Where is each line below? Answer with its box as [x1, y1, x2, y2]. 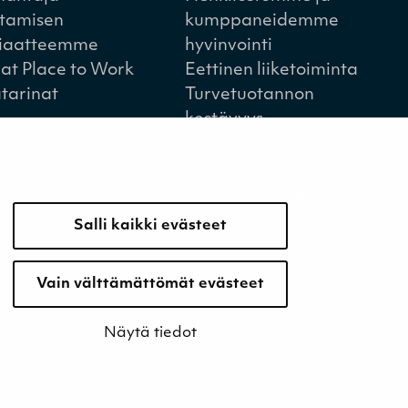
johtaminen [184, 159, 277, 178]
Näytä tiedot [104, 326, 197, 341]
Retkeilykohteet [184, 184, 312, 202]
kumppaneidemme [184, 12, 339, 30]
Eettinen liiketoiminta [184, 61, 358, 79]
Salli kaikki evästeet [74, 219, 227, 233]
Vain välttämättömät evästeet [36, 277, 264, 291]
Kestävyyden [184, 135, 289, 153]
